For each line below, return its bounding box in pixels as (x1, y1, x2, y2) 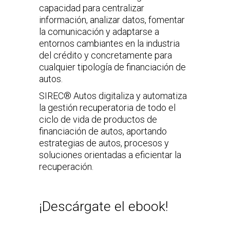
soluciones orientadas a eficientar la (39, 149, 181, 160)
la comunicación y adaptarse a (39, 26, 159, 37)
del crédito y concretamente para (39, 49, 172, 61)
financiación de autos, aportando (39, 125, 167, 137)
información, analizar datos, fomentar (39, 14, 185, 25)
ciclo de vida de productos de (39, 113, 157, 125)
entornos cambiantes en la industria (39, 37, 180, 49)
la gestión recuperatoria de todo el (39, 102, 176, 113)
